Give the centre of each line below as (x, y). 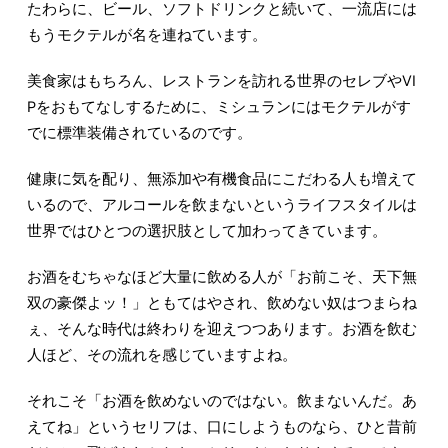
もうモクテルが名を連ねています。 (146, 35)
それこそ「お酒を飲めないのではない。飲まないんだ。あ (221, 401)
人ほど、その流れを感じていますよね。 (161, 355)
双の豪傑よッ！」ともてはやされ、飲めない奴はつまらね (221, 303)
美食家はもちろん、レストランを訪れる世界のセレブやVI (221, 81)
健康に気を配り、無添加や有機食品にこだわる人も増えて (221, 179)
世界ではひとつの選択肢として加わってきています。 (206, 231)
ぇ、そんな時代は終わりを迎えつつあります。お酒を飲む (221, 329)
